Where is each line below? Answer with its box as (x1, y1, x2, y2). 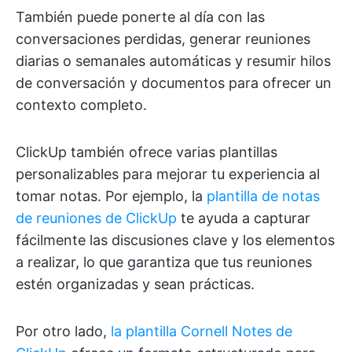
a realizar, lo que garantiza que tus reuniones (16, 254, 312, 271)
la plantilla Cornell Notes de (111, 323, 292, 340)
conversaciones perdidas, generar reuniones (16, 31, 310, 48)
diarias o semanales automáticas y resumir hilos (16, 53, 331, 70)
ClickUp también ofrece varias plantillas (16, 144, 277, 161)
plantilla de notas (207, 188, 320, 205)
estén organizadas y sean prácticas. (16, 276, 255, 293)
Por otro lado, (16, 323, 111, 340)
